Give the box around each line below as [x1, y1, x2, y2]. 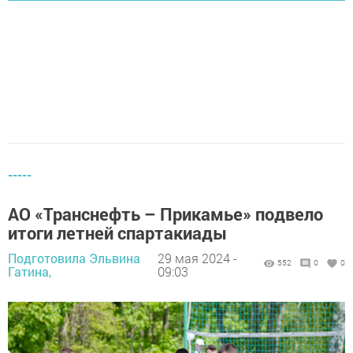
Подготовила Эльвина [8, 249, 140, 266]
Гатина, [8, 262, 51, 280]
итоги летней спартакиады [8, 221, 227, 245]
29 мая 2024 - [157, 249, 237, 266]
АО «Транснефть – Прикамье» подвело [8, 203, 323, 226]
